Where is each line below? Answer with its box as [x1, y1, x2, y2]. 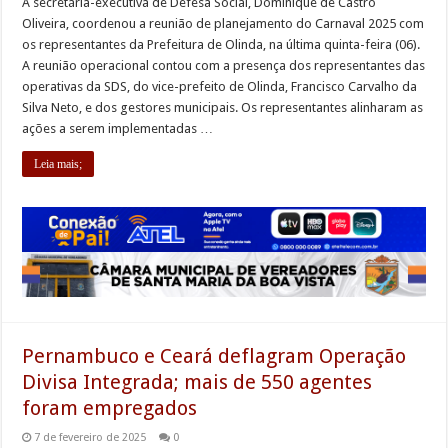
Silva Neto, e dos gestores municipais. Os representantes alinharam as [22, 99, 424, 115]
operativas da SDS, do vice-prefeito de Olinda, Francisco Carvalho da [22, 78, 418, 94]
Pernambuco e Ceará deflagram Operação [22, 343, 407, 368]
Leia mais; [34, 156, 83, 171]
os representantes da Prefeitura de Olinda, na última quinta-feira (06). [22, 36, 421, 52]
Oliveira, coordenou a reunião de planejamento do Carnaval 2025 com [22, 15, 425, 31]
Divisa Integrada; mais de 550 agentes [22, 369, 373, 394]
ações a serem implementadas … [22, 120, 214, 136]
